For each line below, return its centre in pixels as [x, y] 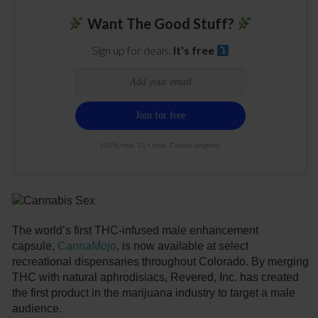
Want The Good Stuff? [160, 24]
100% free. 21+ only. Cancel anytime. [160, 146]
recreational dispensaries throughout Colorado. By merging [161, 262]
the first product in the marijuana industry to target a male [154, 293]
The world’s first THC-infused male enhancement [136, 231]
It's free [195, 50]
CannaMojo [87, 246]
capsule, [35, 246]
